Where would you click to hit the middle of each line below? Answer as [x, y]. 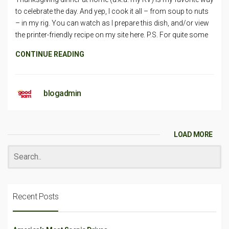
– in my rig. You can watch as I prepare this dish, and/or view [112, 23]
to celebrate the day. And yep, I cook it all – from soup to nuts [112, 11]
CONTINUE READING [50, 54]
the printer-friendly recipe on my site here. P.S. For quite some [112, 35]
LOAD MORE [193, 134]
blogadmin [62, 93]
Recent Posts [36, 197]
